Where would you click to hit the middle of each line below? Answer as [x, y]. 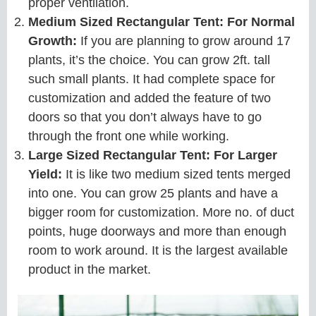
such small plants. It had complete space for [152, 79]
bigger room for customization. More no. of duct [161, 212]
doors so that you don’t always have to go [145, 117]
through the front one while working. [129, 136]
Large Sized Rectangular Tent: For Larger [153, 155]
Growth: [54, 41]
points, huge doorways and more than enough [157, 231]
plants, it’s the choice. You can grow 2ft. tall [149, 60]
